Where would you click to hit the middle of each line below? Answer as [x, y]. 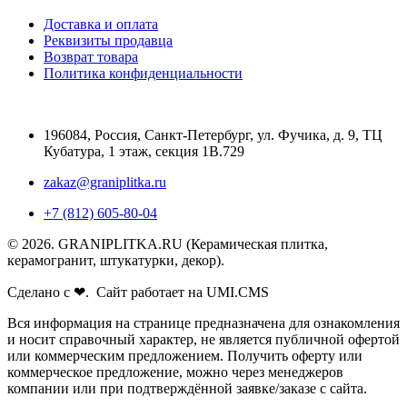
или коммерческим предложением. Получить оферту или [185, 355]
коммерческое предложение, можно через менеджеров [175, 372]
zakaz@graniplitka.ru [105, 182]
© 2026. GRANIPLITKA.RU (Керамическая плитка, [168, 243]
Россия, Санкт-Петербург [172, 134]
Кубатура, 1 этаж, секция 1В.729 [144, 151]
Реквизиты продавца [108, 40]
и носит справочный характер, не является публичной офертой [203, 339]
